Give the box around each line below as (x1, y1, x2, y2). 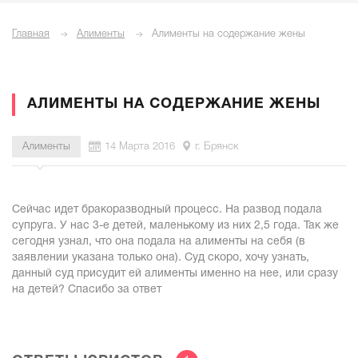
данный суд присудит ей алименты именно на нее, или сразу (12, 268, 338, 279)
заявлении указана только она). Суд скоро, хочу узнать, (12, 253, 309, 263)
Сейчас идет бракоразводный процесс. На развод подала (12, 205, 322, 215)
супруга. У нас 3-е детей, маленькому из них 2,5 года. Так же (12, 221, 339, 231)
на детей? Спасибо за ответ (12, 284, 161, 295)
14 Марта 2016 (105, 142, 175, 151)
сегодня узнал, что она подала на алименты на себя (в (12, 237, 305, 247)
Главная (12, 30, 50, 38)
